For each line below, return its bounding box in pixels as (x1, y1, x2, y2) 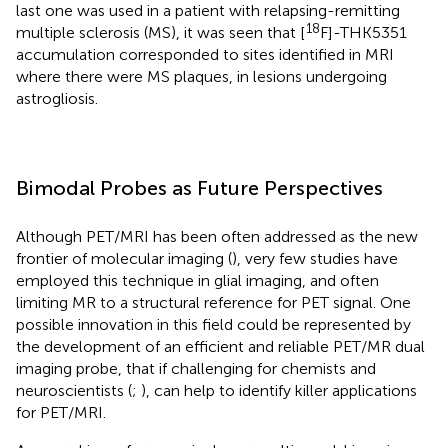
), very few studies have (232, 249, 398, 269)
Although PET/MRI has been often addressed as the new (16, 227, 418, 247)
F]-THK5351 (320, 23, 407, 43)
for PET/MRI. (16, 403, 106, 423)
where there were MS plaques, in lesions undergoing (16, 67, 387, 87)
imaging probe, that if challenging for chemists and (16, 359, 376, 379)
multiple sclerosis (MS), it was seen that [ (16, 23, 305, 43)
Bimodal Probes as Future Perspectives (16, 176, 383, 201)
